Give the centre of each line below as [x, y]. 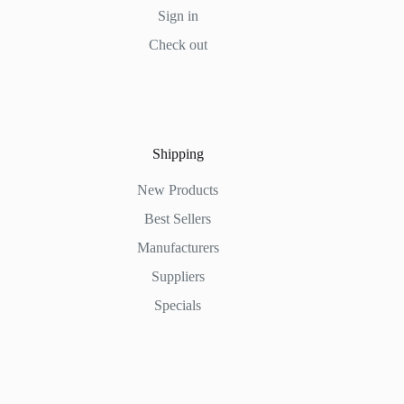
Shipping [178, 154]
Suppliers [178, 277]
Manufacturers [178, 248]
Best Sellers [178, 219]
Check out [178, 45]
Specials [178, 306]
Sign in [178, 16]
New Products [178, 190]
